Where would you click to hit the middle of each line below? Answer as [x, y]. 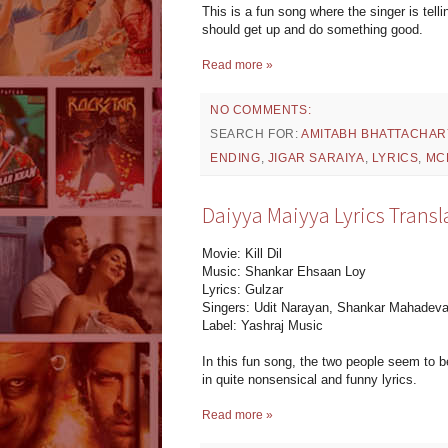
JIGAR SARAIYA [316, 157]
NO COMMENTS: [261, 109]
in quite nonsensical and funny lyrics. [309, 379]
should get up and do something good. [312, 29]
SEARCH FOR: [256, 133]
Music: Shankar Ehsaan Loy [284, 271]
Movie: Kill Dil [242, 253]
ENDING [235, 157]
